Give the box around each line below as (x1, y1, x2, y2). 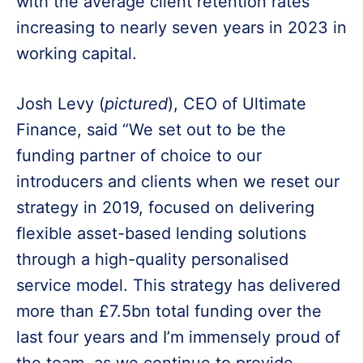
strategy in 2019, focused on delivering (16, 198, 314, 217)
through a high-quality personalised (16, 250, 288, 269)
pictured (105, 94, 168, 113)
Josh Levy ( (16, 94, 105, 113)
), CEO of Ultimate (168, 94, 306, 113)
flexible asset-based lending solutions (16, 224, 306, 243)
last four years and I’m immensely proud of (16, 327, 340, 347)
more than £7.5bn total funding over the (16, 301, 322, 321)
